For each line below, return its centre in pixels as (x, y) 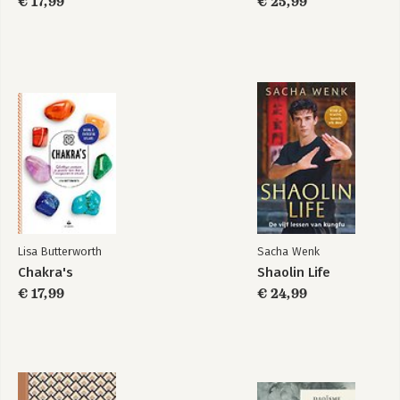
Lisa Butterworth (60, 251)
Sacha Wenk (288, 251)
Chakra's (46, 272)
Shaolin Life (294, 272)
